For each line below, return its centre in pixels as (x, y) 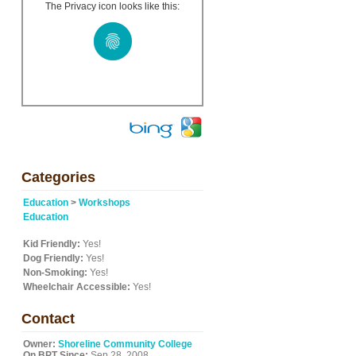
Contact (48, 319)
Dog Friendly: (53, 258)
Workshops (104, 203)
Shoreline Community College (125, 344)
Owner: (39, 344)
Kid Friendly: (52, 244)
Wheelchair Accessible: (77, 287)
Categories (58, 177)
